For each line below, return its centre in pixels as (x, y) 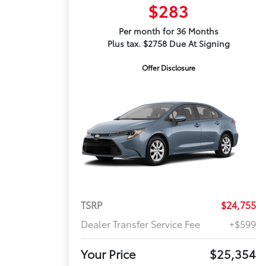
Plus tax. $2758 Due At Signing (168, 43)
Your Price (109, 254)
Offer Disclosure (168, 67)
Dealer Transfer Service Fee (141, 224)
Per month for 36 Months (168, 31)
